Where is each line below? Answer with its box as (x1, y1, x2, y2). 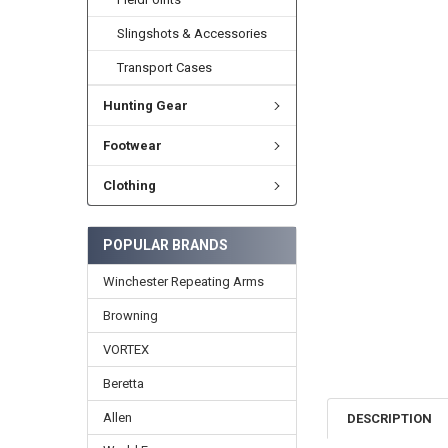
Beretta (102, 375, 144, 391)
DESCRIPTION (347, 411, 433, 427)
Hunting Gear (102, 98, 188, 114)
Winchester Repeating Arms (102, 273, 264, 289)
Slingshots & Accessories (117, 26, 268, 42)
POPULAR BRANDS (102, 236, 228, 253)
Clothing (102, 178, 156, 194)
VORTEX (102, 341, 149, 357)
